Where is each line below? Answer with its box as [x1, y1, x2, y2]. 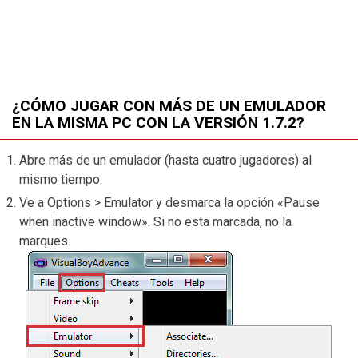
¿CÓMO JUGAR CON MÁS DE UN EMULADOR [12, 97, 326, 115]
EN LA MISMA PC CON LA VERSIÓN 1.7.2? [12, 113, 304, 132]
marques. [19, 233, 70, 249]
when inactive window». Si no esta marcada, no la [19, 214, 292, 230]
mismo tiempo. [19, 172, 102, 188]
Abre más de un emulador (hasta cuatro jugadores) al [19, 153, 312, 169]
